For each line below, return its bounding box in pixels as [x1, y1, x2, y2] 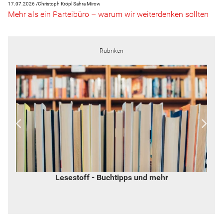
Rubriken [100, 47, 123, 54]
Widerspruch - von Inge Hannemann [50, 173, 180, 183]
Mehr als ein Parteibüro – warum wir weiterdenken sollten [8, 9, 209, 19]
